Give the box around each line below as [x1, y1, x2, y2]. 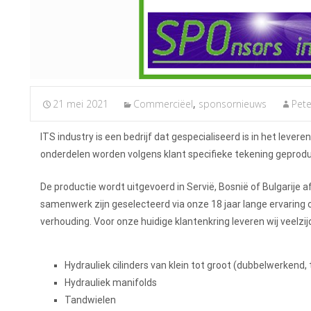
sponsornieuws [199, 97, 267, 111]
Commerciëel [133, 97, 193, 111]
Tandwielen [65, 294, 116, 306]
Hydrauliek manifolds [65, 277, 157, 289]
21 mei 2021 [53, 97, 108, 111]
